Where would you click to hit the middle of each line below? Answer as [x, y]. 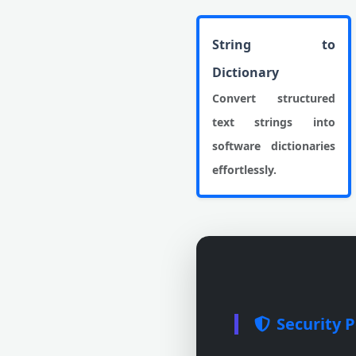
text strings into [274, 122]
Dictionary [246, 72]
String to [274, 44]
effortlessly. [244, 170]
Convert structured [274, 98]
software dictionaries [274, 146]
